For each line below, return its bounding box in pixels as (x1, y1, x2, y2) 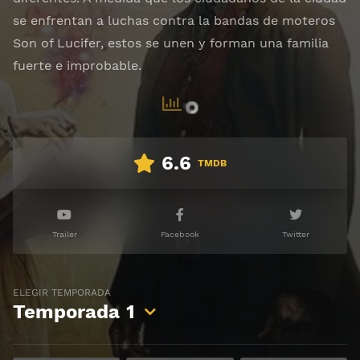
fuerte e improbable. (13, 58, 141, 73)
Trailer (51, 229, 77, 239)
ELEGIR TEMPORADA (13, 287, 111, 298)
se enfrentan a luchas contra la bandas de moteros (13, 13, 335, 28)
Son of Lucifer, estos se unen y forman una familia (13, 35, 329, 51)
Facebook (161, 229, 199, 239)
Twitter (282, 229, 309, 239)
